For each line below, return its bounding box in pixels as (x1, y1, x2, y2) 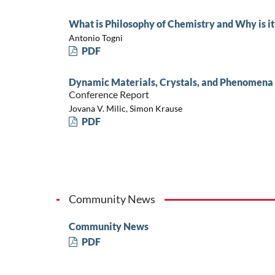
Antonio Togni (68, 32, 123, 43)
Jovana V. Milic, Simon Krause (68, 103, 182, 114)
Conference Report (68, 88, 149, 101)
